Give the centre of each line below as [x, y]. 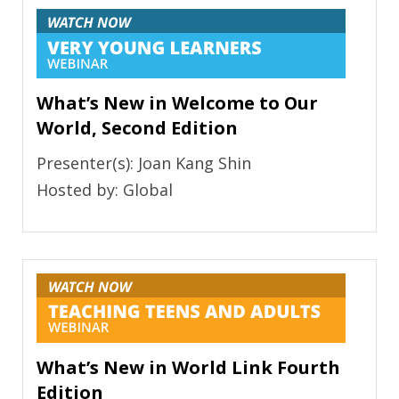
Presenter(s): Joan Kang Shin [144, 163]
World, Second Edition [137, 128]
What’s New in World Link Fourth [188, 368]
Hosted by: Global [105, 190]
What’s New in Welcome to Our [177, 103]
